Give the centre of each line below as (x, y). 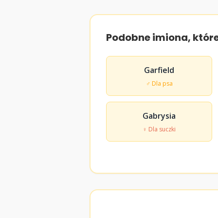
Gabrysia (159, 116)
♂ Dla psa (159, 83)
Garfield (159, 70)
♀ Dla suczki (159, 129)
